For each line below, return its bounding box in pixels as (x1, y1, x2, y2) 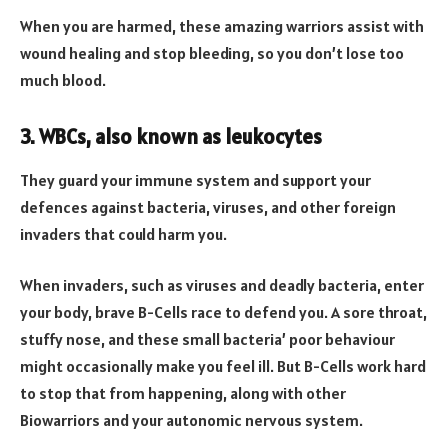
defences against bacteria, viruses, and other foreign (20, 196, 396, 217)
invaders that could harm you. (20, 223, 227, 244)
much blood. (20, 69, 106, 90)
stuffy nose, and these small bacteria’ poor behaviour (20, 329, 395, 350)
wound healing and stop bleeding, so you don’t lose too (20, 42, 404, 63)
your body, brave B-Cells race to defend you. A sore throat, (20, 302, 427, 323)
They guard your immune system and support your (20, 169, 371, 190)
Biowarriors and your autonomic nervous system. (20, 410, 363, 431)
